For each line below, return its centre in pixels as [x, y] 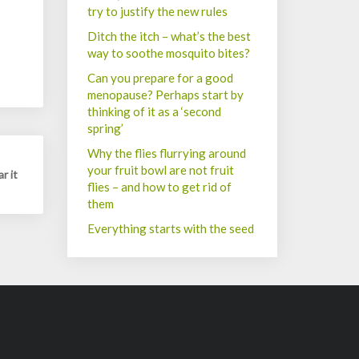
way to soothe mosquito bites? [168, 53]
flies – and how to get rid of [159, 187]
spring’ [105, 128]
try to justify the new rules [157, 11]
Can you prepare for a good [160, 78]
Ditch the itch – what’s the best [169, 36]
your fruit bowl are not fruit [160, 170]
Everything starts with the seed [170, 228]
